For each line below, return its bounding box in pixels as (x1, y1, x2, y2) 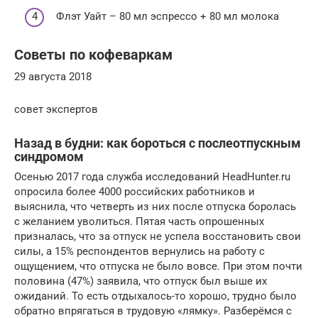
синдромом (14, 148, 84, 164)
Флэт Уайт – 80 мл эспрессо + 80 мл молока (53, 9, 279, 23)
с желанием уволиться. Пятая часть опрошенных (14, 214, 264, 228)
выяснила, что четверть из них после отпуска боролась (14, 199, 296, 213)
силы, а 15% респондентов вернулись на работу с (14, 244, 265, 258)
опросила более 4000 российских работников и (14, 185, 255, 198)
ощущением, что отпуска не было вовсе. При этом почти (14, 259, 302, 273)
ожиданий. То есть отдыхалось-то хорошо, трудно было (14, 289, 297, 302)
